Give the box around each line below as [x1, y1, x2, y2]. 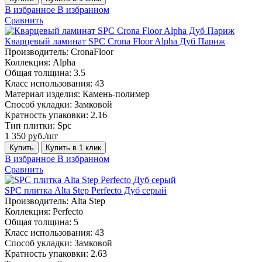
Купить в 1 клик [46, 143, 101, 152]
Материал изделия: [5, 88, 80, 99]
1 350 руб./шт [5, 130, 58, 141]
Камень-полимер [82, 88, 150, 99]
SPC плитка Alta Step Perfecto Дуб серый [5, 185, 167, 195]
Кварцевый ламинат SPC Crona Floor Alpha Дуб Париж [5, 36, 225, 46]
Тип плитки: [5, 120, 55, 130]
